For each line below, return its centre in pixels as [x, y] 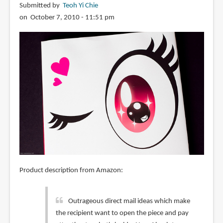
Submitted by [41, 5]
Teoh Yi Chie [80, 5]
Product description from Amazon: [71, 170]
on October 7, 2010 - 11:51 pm [67, 17]
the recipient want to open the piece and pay [122, 213]
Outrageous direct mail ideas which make [129, 201]
